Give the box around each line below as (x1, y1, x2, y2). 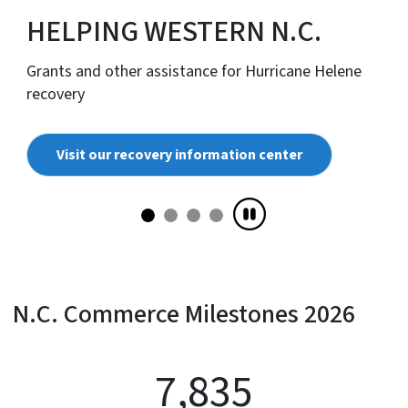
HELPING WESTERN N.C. (26, 11, 321, 54)
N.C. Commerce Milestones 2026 (13, 296, 355, 333)
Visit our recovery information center (56, 145, 302, 166)
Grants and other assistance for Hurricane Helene (26, 60, 362, 84)
